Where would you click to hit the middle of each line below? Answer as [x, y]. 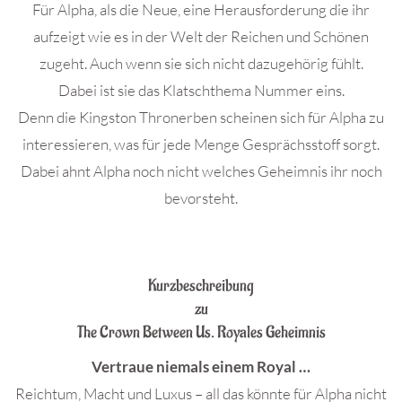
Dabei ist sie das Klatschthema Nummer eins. [201, 90]
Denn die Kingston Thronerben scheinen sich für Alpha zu [201, 117]
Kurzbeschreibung [201, 286]
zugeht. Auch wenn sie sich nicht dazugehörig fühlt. [201, 63]
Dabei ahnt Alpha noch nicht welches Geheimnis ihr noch [201, 171]
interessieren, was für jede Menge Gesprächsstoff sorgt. [201, 144]
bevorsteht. [201, 198]
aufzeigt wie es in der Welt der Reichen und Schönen [201, 36]
